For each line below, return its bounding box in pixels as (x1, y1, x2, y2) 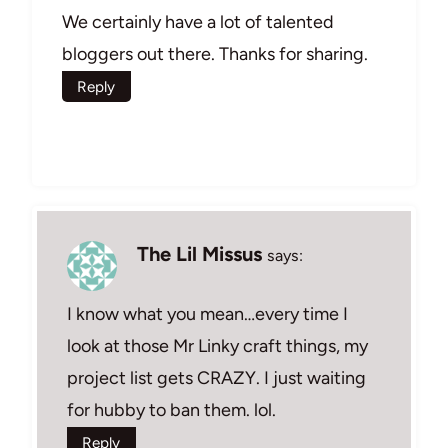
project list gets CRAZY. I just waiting (67, 366, 366, 389)
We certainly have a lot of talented (62, 11, 334, 34)
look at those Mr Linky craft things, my (67, 334, 368, 357)
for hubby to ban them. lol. (67, 398, 276, 421)
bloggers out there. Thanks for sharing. (62, 43, 368, 66)
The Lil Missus (137, 242, 262, 267)
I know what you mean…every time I (67, 302, 348, 325)
